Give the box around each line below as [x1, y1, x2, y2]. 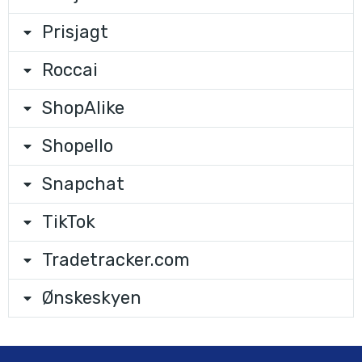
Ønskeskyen [42, 287, 141, 309]
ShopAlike [42, 97, 124, 119]
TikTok [42, 211, 95, 233]
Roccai [42, 59, 98, 81]
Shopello [42, 135, 113, 157]
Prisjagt [42, 21, 108, 43]
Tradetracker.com [42, 249, 190, 271]
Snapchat [42, 173, 124, 195]
